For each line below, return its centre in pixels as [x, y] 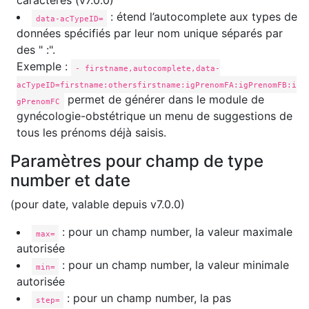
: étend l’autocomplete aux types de [202, 17]
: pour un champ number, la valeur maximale [176, 232]
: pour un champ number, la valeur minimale [174, 265]
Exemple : [44, 67]
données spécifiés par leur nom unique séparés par [150, 33]
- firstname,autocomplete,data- [147, 68]
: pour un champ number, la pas [148, 298]
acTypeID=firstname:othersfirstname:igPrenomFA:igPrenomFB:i [157, 84]
